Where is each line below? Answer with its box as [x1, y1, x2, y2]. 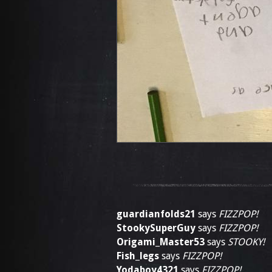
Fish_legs [117, 250, 159, 262]
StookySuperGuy [117, 222, 195, 234]
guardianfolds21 [117, 208, 195, 220]
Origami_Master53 [117, 236, 205, 248]
